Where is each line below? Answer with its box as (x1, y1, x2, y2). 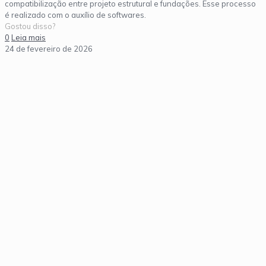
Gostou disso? (5, 21, 55, 31)
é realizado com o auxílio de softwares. (5, 9, 146, 20)
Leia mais (11, 32, 46, 42)
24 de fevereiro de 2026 (5, 43, 93, 53)
